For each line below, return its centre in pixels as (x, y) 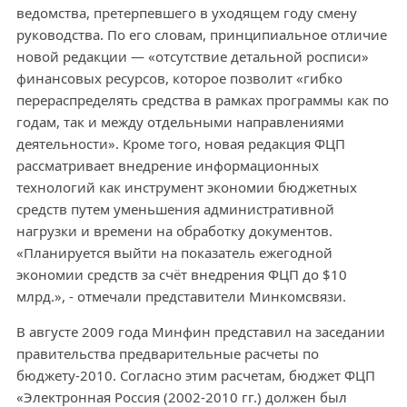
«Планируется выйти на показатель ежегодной (174, 253)
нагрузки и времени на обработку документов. (174, 231)
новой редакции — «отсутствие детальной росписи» (192, 56)
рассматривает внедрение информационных (167, 165)
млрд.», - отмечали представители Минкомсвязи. (181, 296)
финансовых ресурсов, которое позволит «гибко (179, 78)
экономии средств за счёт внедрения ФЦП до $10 (181, 274)
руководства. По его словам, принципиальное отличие (201, 35)
